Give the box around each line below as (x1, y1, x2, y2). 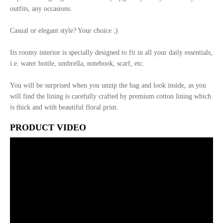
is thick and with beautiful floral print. (10, 104, 118, 111)
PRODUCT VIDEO (10, 122, 86, 132)
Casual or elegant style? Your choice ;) (10, 27, 118, 34)
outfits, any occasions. (10, 5, 72, 12)
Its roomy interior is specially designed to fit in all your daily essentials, (10, 49, 213, 56)
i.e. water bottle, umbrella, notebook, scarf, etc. (10, 60, 144, 67)
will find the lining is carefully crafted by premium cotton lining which (10, 93, 211, 100)
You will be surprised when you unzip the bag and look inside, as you (10, 82, 206, 89)
